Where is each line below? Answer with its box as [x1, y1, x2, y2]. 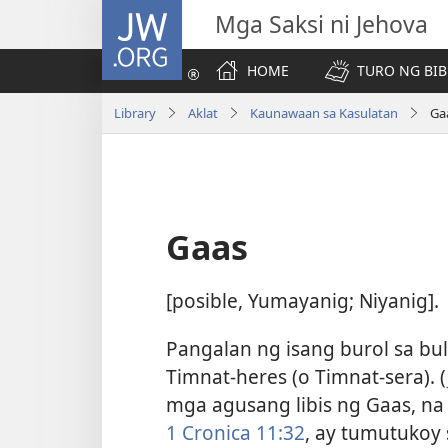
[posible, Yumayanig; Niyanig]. [166, 287, 439, 315]
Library [114, 103, 156, 122]
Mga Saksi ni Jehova [215, 8, 428, 40]
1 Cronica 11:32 [166, 418, 305, 446]
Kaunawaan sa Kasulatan [250, 103, 398, 122]
